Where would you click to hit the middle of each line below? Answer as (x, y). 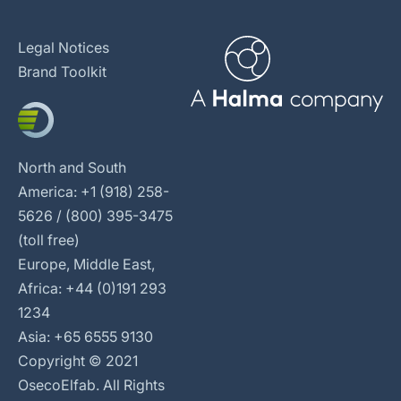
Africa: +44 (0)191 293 (92, 288)
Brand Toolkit (62, 72)
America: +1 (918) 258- (94, 192)
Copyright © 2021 (78, 361)
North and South (72, 167)
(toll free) (49, 240)
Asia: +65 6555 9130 (85, 337)
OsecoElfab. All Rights (91, 385)
